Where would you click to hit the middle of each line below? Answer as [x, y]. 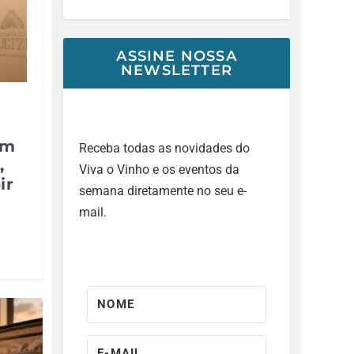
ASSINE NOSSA [177, 56]
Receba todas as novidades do [165, 148]
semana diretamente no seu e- [163, 190]
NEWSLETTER [177, 70]
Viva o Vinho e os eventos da [160, 169]
